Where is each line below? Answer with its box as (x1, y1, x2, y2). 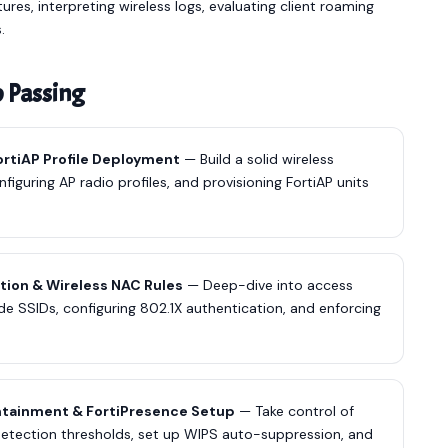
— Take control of (235, 402, 354, 420)
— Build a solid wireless (180, 150, 334, 168)
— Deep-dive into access (183, 276, 353, 294)
